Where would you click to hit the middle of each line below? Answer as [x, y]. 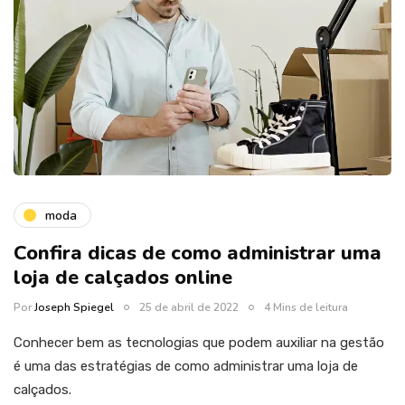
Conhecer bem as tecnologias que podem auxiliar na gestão [199, 343]
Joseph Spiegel [74, 308]
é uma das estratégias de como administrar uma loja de [186, 367]
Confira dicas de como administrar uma [198, 254]
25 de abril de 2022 [189, 308]
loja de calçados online [123, 278]
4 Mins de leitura [306, 308]
